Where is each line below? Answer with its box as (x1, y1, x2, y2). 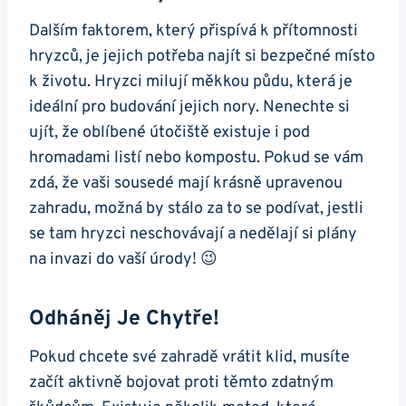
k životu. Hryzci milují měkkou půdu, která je (29, 72, 353, 93)
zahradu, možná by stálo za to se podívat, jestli (29, 198, 363, 220)
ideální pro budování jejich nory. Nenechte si (29, 97, 350, 119)
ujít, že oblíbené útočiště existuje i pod (29, 122, 310, 144)
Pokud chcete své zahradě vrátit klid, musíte (29, 347, 350, 369)
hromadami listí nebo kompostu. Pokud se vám (29, 148, 363, 169)
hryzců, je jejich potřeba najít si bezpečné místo (29, 46, 375, 68)
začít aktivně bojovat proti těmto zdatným (29, 372, 333, 394)
